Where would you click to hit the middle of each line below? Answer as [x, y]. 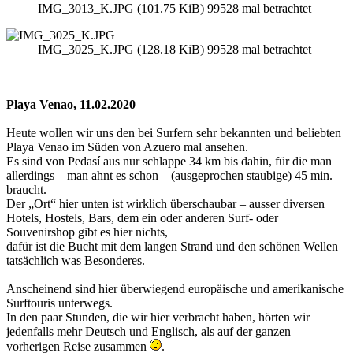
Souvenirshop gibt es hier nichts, [87, 232]
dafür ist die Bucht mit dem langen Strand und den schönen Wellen [172, 247]
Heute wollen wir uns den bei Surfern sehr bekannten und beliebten [174, 133]
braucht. [26, 190]
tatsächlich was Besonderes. [76, 261]
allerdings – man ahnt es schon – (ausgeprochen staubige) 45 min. [169, 176]
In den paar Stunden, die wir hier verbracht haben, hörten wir [158, 318]
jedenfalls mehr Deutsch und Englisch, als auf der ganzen [149, 332]
